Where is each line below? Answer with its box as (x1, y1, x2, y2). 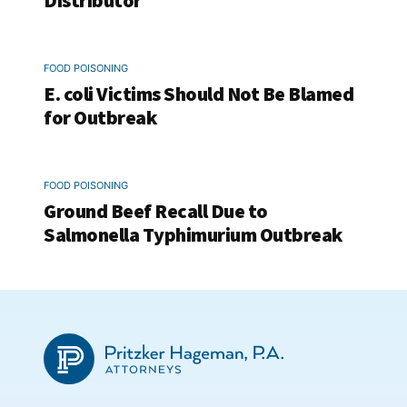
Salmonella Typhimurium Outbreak (44, 222, 342, 247)
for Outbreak (44, 104, 156, 130)
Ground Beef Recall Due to (44, 198, 268, 223)
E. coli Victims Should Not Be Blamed (44, 81, 353, 106)
